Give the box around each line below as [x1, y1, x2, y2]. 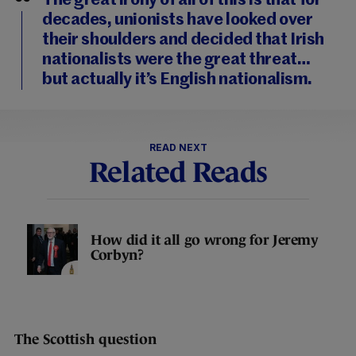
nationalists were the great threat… [42, 52, 311, 68]
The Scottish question [14, 331, 157, 347]
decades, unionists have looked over [42, 12, 313, 29]
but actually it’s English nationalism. [42, 72, 313, 88]
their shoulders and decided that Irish [42, 32, 325, 48]
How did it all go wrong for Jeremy [91, 232, 319, 248]
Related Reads [88, 156, 268, 188]
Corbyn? [91, 247, 144, 263]
